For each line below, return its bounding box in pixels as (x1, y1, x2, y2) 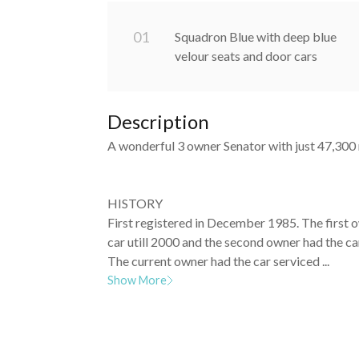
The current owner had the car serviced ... (107, 253, 330, 269)
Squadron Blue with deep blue (175, 29, 337, 45)
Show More (107, 273, 167, 288)
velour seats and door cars (175, 48, 318, 64)
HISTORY (107, 196, 163, 212)
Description (107, 110, 210, 134)
